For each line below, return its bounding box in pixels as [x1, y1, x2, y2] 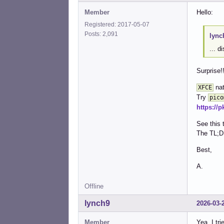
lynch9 [84, 198, 110, 207]
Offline [84, 182, 103, 190]
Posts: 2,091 [84, 30, 121, 38]
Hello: [196, 8, 213, 16]
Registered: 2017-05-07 [84, 21, 149, 28]
